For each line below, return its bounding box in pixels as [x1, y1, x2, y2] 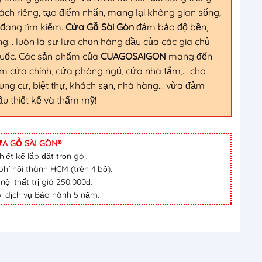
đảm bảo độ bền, [134, 21, 208, 33]
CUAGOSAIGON [101, 50, 166, 62]
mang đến [166, 50, 212, 62]
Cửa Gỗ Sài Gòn [65, 21, 134, 33]
